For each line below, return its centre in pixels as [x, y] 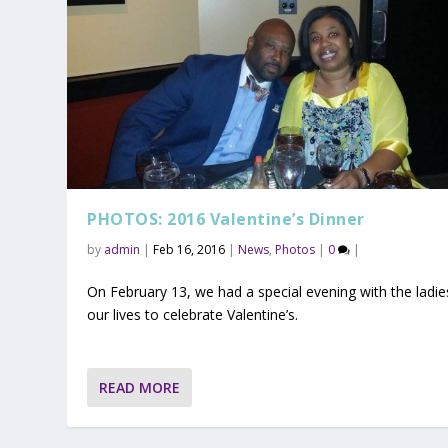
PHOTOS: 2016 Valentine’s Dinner [226, 219]
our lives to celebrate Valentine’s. [193, 314]
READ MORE [140, 387]
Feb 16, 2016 [189, 250]
